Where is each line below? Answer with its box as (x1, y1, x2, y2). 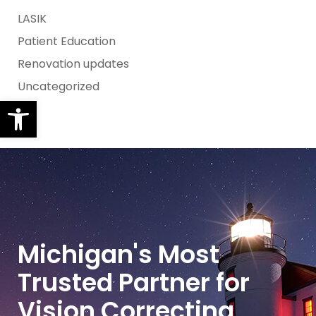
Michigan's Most (18, 237, 219, 272)
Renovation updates (18, 55, 129, 72)
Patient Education (18, 32, 116, 49)
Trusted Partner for (18, 265, 250, 300)
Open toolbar (6, 91, 85, 123)
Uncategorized (18, 78, 99, 95)
